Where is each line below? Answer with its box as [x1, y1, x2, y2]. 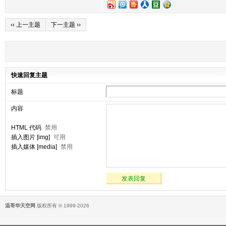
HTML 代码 [11, 124, 41, 131]
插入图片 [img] [11, 134, 50, 141]
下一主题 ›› [51, 21, 81, 28]
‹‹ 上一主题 [11, 21, 40, 28]
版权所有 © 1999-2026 [37, 203, 89, 208]
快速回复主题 [11, 72, 47, 79]
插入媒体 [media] [11, 143, 57, 150]
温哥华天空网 [5, 203, 35, 208]
